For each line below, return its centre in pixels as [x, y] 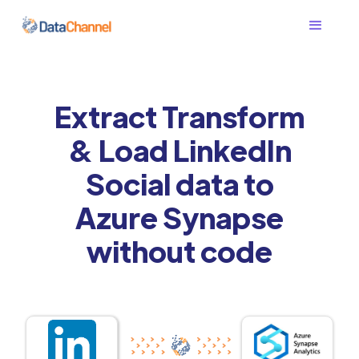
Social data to [179, 183]
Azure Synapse [179, 217]
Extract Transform [179, 116]
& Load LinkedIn [179, 149]
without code [179, 250]
